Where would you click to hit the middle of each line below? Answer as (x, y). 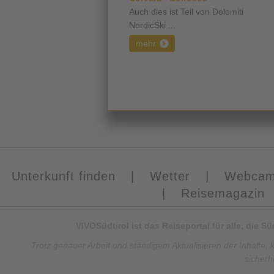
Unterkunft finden (63, 176)
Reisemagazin (223, 193)
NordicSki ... (152, 25)
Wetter (170, 176)
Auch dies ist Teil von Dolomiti (186, 12)
